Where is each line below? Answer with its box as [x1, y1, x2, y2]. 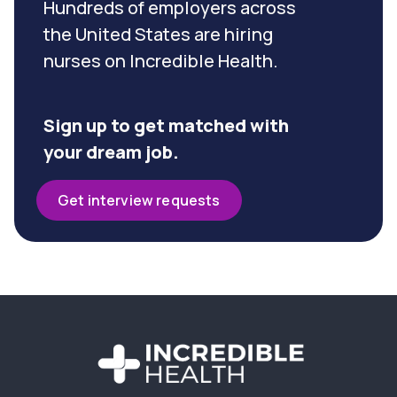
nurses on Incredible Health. [43, 49, 278, 74]
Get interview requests [58, 191, 221, 211]
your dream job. [43, 140, 179, 165]
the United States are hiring [43, 22, 273, 47]
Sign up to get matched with [43, 113, 289, 138]
